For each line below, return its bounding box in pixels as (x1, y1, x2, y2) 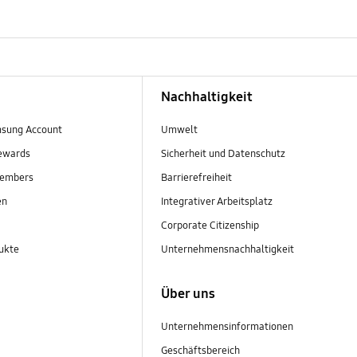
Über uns (160, 285, 215, 303)
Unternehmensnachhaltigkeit (160, 242, 296, 256)
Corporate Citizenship (160, 218, 261, 232)
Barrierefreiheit (160, 171, 232, 184)
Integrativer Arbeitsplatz (160, 194, 273, 208)
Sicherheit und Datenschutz (160, 147, 285, 160)
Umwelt (160, 123, 198, 136)
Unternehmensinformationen (160, 320, 293, 334)
